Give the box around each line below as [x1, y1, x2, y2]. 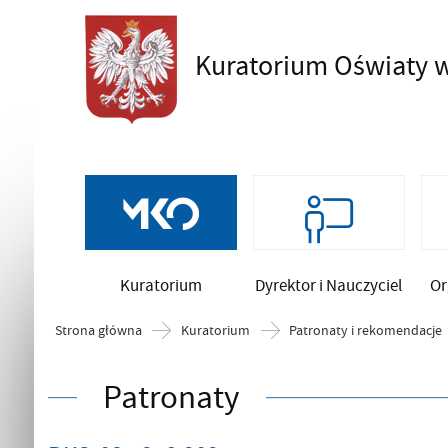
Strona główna [55, 320, 143, 340]
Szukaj [166, 54, 204, 68]
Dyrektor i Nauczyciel [255, 275, 403, 297]
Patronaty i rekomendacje [289, 320, 443, 340]
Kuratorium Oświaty [194, 48, 434, 85]
